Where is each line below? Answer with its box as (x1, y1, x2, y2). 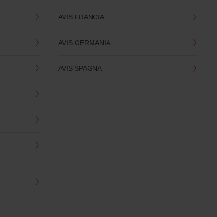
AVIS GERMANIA (58, 37, 110, 47)
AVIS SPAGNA (58, 63, 102, 73)
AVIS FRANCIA (58, 12, 104, 21)
